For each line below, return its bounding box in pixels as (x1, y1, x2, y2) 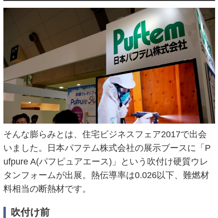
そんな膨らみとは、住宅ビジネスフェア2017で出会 (3, 129, 207, 140)
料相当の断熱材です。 (3, 184, 91, 194)
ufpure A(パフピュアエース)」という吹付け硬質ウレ (3, 157, 208, 167)
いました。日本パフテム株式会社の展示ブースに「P (3, 143, 211, 153)
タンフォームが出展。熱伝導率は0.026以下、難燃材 (3, 170, 209, 181)
